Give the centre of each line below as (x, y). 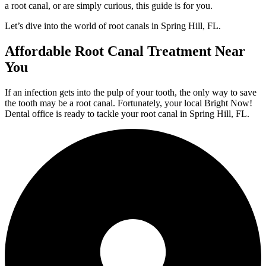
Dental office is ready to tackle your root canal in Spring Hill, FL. (127, 114)
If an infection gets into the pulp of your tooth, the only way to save (131, 93)
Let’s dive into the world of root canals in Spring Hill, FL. (113, 26)
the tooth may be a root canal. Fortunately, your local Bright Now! (129, 103)
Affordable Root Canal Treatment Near (125, 51)
